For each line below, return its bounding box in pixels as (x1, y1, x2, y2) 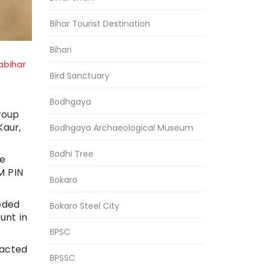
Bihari (49, 44, 72, 56)
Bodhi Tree (49, 148, 93, 160)
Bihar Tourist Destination (49, 18, 150, 30)
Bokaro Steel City (49, 200, 119, 212)
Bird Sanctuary (49, 70, 109, 82)
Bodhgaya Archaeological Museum (49, 122, 193, 134)
